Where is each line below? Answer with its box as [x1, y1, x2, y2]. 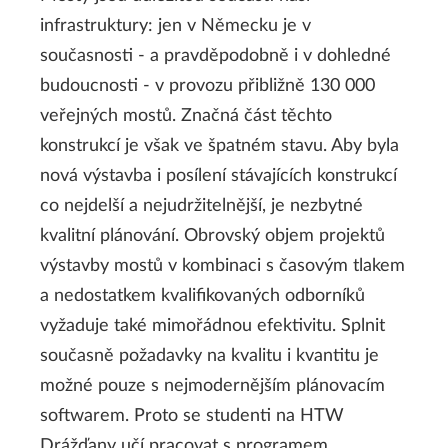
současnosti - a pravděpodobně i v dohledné [40, 46, 391, 65]
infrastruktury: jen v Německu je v [40, 16, 311, 35]
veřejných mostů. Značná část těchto [40, 106, 332, 125]
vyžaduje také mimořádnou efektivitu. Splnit [40, 316, 385, 335]
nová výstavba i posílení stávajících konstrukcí [40, 166, 397, 185]
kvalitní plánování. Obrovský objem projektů [40, 226, 385, 245]
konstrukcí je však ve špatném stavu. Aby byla [40, 136, 399, 155]
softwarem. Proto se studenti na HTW [40, 406, 344, 425]
